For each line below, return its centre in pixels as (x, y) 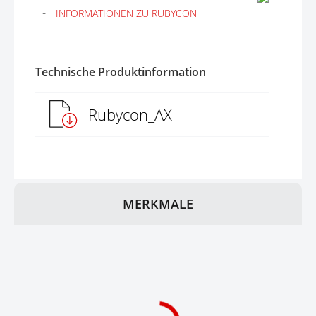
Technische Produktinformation (121, 72)
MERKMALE (158, 204)
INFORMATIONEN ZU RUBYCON (126, 13)
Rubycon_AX (130, 114)
